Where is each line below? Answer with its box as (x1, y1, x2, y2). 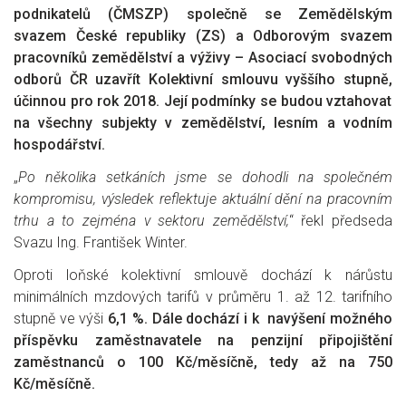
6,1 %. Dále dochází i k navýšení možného (103, 310, 393, 327)
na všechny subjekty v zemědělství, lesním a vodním (14, 114, 392, 131)
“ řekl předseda (288, 212, 392, 229)
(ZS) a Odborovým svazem (196, 27, 393, 44)
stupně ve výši (14, 310, 104, 327)
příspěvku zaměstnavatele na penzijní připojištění (14, 332, 392, 349)
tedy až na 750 (257, 353, 392, 371)
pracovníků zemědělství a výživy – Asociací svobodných (14, 49, 392, 66)
